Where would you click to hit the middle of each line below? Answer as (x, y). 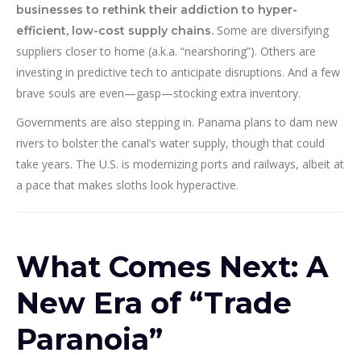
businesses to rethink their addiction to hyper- (157, 10)
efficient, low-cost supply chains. (115, 31)
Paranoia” (89, 340)
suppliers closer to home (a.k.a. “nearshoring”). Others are (166, 52)
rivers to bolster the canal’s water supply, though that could (170, 143)
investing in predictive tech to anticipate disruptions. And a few (178, 73)
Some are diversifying (271, 31)
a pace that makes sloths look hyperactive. (127, 185)
